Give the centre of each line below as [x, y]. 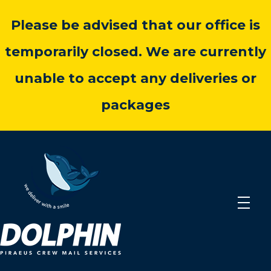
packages [135, 105]
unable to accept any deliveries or [135, 78]
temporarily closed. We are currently [135, 52]
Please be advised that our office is [135, 25]
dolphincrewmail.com [16, 262]
